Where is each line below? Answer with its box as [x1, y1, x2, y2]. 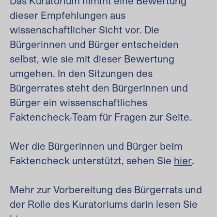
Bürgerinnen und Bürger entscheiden [10, 38, 179, 50]
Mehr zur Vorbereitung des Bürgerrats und [10, 184, 202, 195]
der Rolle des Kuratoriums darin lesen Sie [10, 198, 198, 210]
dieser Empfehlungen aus [10, 9, 125, 21]
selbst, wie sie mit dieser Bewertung [10, 53, 174, 64]
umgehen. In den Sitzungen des [10, 67, 153, 79]
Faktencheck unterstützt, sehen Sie [10, 155, 174, 166]
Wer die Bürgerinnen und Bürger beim [10, 140, 183, 152]
